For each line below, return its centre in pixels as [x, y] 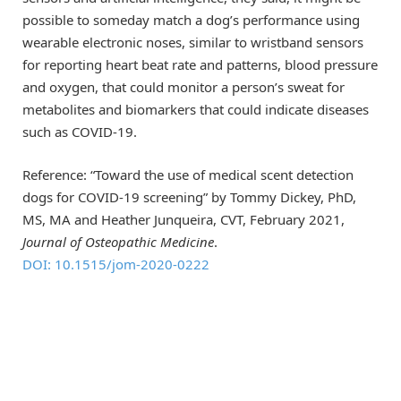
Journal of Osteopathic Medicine [118, 241]
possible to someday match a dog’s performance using [191, 19]
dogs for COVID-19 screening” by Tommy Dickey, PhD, [189, 196]
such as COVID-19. [80, 131]
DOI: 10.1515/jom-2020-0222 [116, 264]
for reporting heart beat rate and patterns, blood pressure [200, 64]
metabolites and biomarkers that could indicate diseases [196, 109]
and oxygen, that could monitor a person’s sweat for [183, 86]
